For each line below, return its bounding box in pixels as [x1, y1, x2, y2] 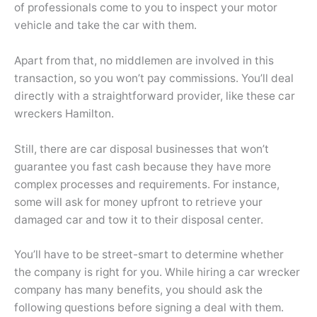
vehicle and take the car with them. [14, 18, 197, 33]
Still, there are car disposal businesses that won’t [14, 142, 269, 156]
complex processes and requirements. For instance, [14, 177, 279, 191]
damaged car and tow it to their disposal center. [14, 212, 266, 226]
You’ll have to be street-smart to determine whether [14, 248, 284, 262]
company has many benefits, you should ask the [14, 283, 263, 297]
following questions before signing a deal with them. [14, 301, 284, 315]
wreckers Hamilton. [14, 106, 114, 120]
